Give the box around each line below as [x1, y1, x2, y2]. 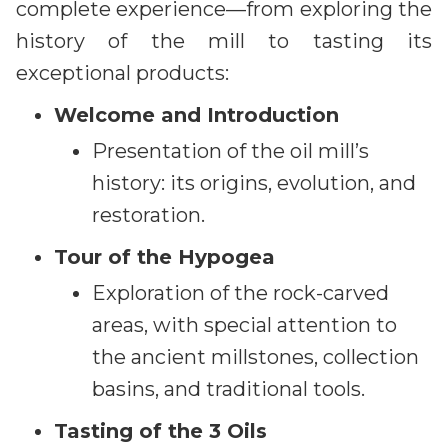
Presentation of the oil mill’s [92, 138, 369, 163]
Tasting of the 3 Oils [54, 418, 267, 443]
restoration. [92, 202, 205, 227]
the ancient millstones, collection [92, 344, 419, 369]
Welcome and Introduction [54, 102, 339, 127]
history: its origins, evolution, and [92, 170, 416, 195]
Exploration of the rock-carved [92, 280, 389, 305]
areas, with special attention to [92, 312, 397, 337]
